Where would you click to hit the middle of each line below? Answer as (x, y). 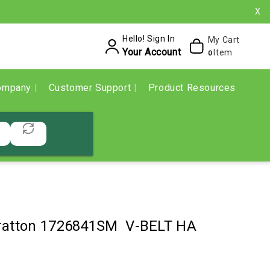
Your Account (152, 52)
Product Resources (192, 88)
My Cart (224, 39)
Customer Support (91, 88)
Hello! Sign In (149, 39)
